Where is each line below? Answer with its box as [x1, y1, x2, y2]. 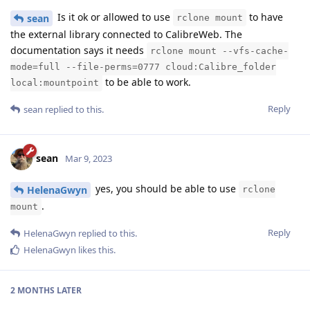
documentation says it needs [10, 44, 147, 57]
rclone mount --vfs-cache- [150, 46, 289, 57]
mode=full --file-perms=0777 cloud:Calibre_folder [10, 62, 276, 73]
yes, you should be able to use [93, 182, 239, 196]
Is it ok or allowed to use [55, 10, 173, 24]
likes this [76, 243, 113, 256]
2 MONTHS [10, 284, 55, 296]
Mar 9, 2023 [65, 152, 112, 165]
